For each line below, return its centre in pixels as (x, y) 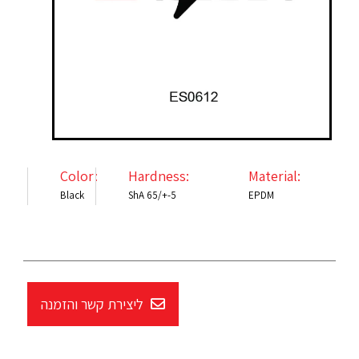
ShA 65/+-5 (152, 196)
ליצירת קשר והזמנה (93, 305)
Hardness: (158, 176)
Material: (274, 176)
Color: (79, 176)
